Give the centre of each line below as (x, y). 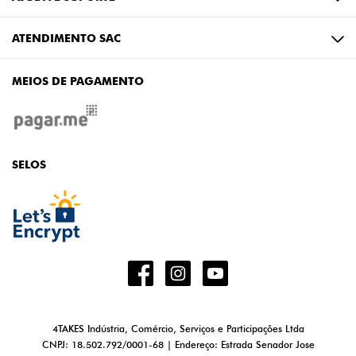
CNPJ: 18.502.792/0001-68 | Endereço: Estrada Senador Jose (178, 344)
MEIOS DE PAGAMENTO (78, 81)
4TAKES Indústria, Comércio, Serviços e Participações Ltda (178, 329)
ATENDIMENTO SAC (66, 38)
